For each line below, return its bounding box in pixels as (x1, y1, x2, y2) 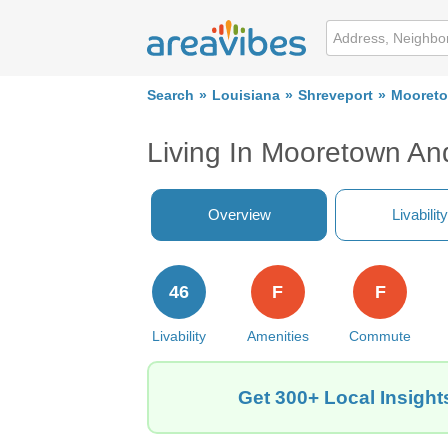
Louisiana (212, 88, 280, 103)
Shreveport (298, 88, 373, 103)
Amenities (246, 328, 309, 344)
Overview (207, 206, 271, 223)
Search (147, 88, 194, 103)
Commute (349, 328, 412, 344)
